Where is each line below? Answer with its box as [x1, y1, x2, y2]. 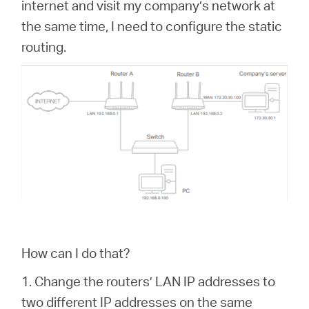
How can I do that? [21, 243, 131, 261]
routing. [21, 38, 67, 55]
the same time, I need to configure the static [21, 17, 283, 34]
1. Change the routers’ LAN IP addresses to [21, 272, 276, 290]
